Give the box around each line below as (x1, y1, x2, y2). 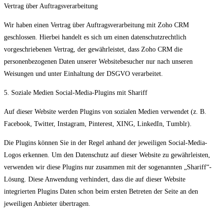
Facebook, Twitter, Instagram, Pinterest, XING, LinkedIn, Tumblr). (4, 120, 192, 128)
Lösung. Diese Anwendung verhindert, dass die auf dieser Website (4, 176, 185, 183)
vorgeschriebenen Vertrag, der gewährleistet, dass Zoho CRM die (4, 46, 182, 54)
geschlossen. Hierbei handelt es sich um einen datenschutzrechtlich (4, 34, 186, 41)
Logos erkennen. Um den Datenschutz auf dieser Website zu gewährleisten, (4, 151, 210, 159)
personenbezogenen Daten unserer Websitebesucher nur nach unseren (4, 58, 193, 66)
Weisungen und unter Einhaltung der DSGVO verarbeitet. (4, 70, 163, 78)
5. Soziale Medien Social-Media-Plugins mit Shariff (4, 89, 147, 97)
